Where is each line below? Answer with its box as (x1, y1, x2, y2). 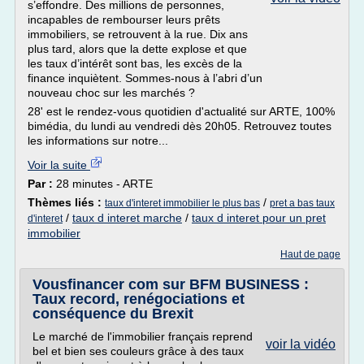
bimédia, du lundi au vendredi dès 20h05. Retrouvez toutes (28, 119, 331, 132)
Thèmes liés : (28, 196, 105, 209)
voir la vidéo (266, 337, 336, 351)
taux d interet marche (72, 211, 182, 224)
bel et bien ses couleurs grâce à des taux (32, 344, 244, 357)
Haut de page (280, 249, 340, 260)
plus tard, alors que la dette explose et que (28, 42, 247, 55)
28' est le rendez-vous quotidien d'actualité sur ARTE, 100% (28, 105, 335, 118)
